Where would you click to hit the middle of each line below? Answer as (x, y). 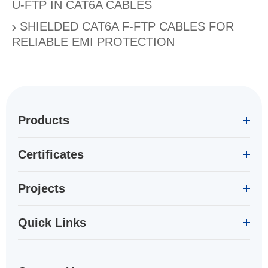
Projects (42, 188)
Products (44, 120)
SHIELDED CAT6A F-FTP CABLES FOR (125, 26)
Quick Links (52, 223)
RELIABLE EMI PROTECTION (93, 42)
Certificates (51, 154)
